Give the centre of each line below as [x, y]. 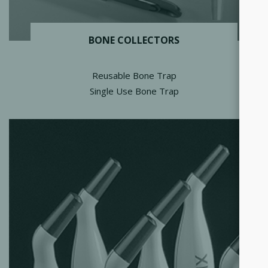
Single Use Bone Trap [134, 91]
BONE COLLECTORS [134, 40]
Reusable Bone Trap [134, 76]
